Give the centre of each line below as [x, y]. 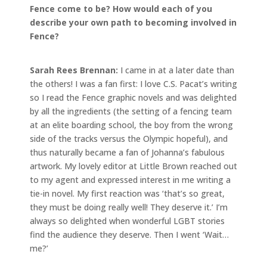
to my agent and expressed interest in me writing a [130, 179]
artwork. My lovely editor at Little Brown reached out [133, 166]
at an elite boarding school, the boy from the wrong [131, 125]
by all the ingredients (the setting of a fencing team [131, 111]
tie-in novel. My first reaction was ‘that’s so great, [127, 193]
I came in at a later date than [176, 70]
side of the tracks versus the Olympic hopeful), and [129, 138]
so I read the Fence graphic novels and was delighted [133, 97]
